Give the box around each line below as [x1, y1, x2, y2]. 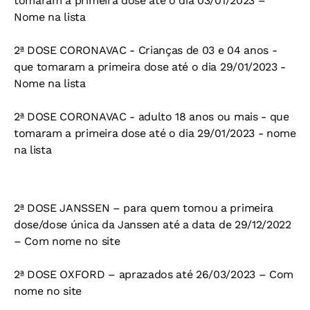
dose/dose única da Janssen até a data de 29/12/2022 [14, 218, 291, 232]
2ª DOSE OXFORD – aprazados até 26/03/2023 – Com [14, 268, 293, 282]
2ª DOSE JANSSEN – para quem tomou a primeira [14, 201, 273, 215]
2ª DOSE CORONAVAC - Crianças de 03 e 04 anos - [14, 44, 277, 57]
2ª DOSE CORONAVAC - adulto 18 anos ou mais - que [14, 110, 289, 124]
